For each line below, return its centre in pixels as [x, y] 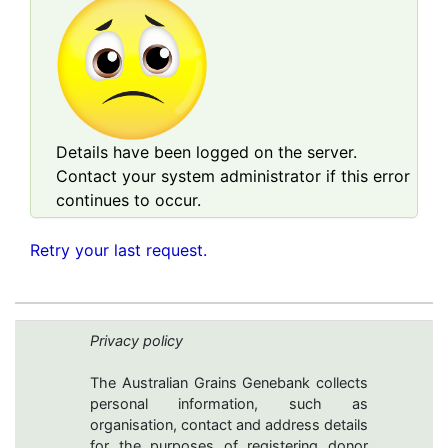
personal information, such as [229, 404]
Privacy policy [136, 341]
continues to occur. [128, 200]
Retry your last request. [118, 250]
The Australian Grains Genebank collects [229, 383]
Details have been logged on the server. [206, 152]
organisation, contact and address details [229, 425]
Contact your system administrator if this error [233, 176]
